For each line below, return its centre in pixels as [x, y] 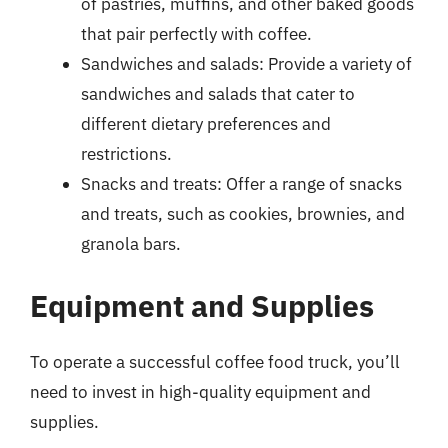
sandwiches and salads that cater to [218, 94]
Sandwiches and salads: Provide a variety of [246, 64]
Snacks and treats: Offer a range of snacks [241, 184]
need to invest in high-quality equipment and [200, 391]
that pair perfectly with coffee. [196, 34]
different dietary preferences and [206, 124]
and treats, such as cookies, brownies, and [243, 214]
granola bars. [131, 244]
